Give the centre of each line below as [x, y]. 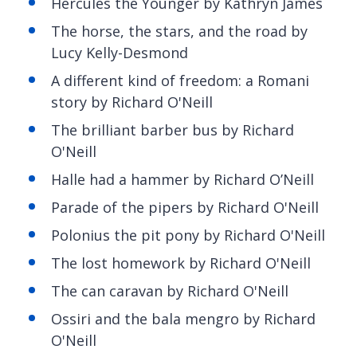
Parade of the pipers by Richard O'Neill [185, 207]
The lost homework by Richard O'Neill [181, 263]
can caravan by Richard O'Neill [185, 290]
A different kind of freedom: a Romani [180, 80]
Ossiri [71, 318]
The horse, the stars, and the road [169, 31]
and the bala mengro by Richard [203, 318]
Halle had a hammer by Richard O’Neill [182, 179]
